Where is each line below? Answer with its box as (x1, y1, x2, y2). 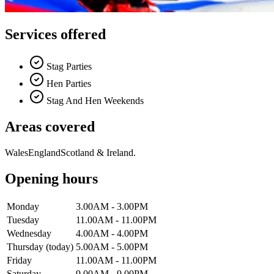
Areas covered (5, 119, 95, 135)
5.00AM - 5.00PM (76, 241, 148, 252)
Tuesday (7, 214, 39, 225)
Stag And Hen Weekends (44, 95, 144, 106)
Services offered (5, 26, 106, 43)
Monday (7, 201, 39, 212)
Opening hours (5, 171, 98, 187)
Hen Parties (44, 78, 91, 89)
